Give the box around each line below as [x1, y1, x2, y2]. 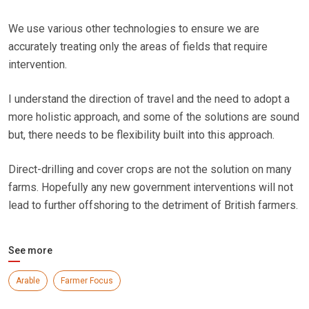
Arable [16, 276, 40, 286]
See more [8, 245, 52, 257]
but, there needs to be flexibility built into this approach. [8, 128, 275, 142]
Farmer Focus [61, 276, 113, 286]
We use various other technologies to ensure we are [8, 22, 259, 36]
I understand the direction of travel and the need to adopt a [8, 92, 290, 106]
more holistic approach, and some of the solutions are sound [8, 110, 299, 124]
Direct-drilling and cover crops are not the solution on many [8, 163, 292, 177]
